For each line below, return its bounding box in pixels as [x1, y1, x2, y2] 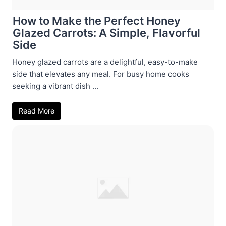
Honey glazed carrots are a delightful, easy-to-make [12, 56, 198, 67]
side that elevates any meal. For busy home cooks [12, 69, 189, 79]
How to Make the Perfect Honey [13, 14, 181, 27]
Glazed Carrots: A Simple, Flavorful [13, 26, 200, 39]
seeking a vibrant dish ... [12, 81, 98, 91]
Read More [19, 106, 54, 115]
